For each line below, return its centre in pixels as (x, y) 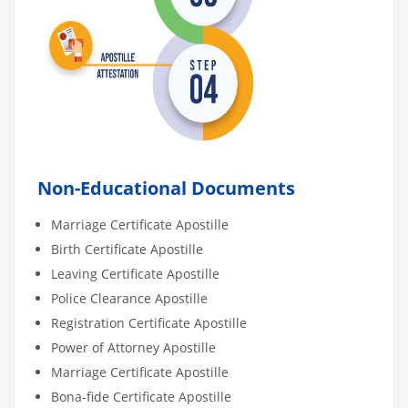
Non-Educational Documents (173, 188)
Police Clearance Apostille (129, 298)
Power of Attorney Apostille (133, 347)
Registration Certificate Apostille (149, 322)
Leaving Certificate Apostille (135, 273)
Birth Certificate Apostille (127, 249)
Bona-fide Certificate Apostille (141, 396)
